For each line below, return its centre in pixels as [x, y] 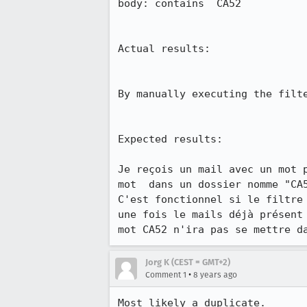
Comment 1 [166, 275]
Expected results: [170, 139]
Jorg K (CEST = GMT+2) [188, 262]
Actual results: [164, 49]
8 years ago [215, 275]
